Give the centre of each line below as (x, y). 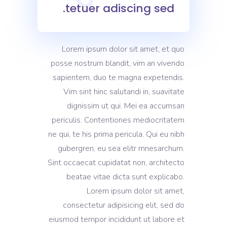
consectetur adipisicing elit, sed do (124, 205)
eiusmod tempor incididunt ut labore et (117, 219)
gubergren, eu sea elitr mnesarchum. (121, 148)
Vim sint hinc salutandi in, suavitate (124, 92)
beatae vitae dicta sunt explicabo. (125, 177)
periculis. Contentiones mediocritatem (118, 120)
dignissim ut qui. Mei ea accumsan (126, 106)
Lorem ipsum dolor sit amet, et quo (123, 49)
